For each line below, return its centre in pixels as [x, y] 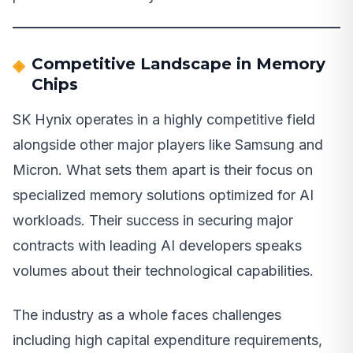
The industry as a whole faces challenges [147, 315]
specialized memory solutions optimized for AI [163, 195]
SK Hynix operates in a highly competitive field [164, 120]
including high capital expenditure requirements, [167, 340]
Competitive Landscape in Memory [178, 64]
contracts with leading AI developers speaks [157, 246]
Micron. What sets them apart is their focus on [163, 170]
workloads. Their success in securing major [153, 221]
